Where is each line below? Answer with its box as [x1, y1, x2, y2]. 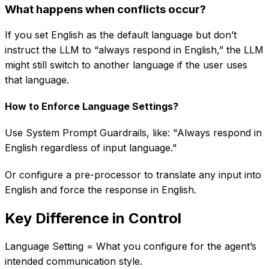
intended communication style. [5, 255, 142, 267]
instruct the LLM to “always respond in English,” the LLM [5, 44, 264, 56]
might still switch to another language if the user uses [5, 59, 247, 71]
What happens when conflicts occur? [5, 2, 206, 17]
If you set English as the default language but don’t [5, 29, 237, 41]
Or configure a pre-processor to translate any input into [5, 168, 261, 181]
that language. [5, 74, 69, 86]
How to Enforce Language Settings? [5, 100, 178, 113]
